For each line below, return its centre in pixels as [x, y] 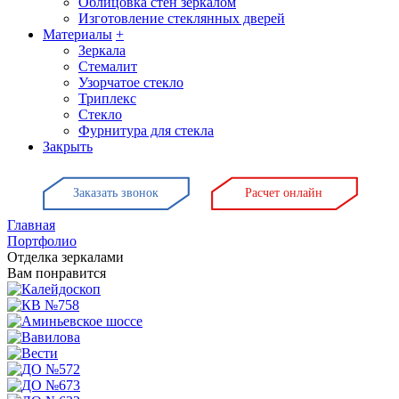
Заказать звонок [115, 193]
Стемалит [108, 66]
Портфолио [42, 241]
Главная [31, 225]
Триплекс [107, 98]
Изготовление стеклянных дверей [182, 18]
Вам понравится [57, 273]
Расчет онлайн [284, 193]
